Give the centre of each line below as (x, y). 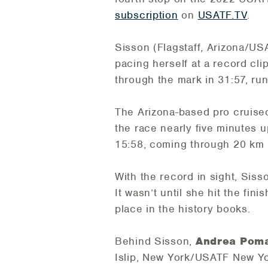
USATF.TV (223, 15)
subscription (147, 15)
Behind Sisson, (155, 241)
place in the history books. (183, 209)
